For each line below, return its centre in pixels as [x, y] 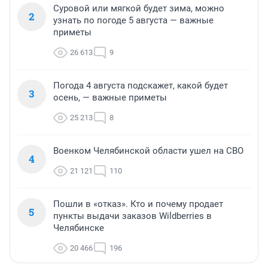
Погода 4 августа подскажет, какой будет [141, 86]
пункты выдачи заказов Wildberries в [133, 216]
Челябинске [79, 228]
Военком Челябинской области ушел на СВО [148, 151]
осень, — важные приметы [110, 98]
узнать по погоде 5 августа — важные [133, 21]
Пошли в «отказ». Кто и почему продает [138, 204]
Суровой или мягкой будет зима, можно [139, 9]
